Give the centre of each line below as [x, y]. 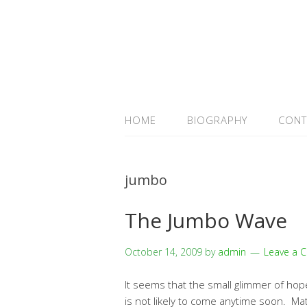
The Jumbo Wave [206, 220]
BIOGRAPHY [217, 120]
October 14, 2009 [163, 252]
